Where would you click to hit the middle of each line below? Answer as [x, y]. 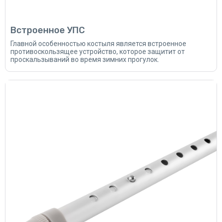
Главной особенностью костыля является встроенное [98, 44]
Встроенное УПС [48, 30]
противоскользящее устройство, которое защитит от [98, 52]
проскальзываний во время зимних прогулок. [85, 60]
